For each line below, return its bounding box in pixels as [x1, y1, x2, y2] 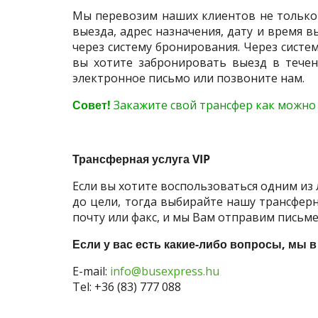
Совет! [72, 97, 114, 113]
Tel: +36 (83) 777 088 [72, 278, 181, 295]
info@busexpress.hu [110, 263, 219, 279]
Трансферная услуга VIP [72, 150, 210, 167]
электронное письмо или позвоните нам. [72, 70, 305, 86]
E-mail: [72, 263, 110, 279]
